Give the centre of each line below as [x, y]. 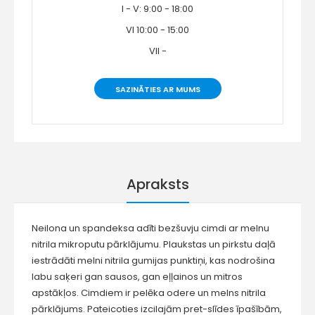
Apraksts [157, 185]
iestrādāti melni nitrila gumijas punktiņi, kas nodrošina [153, 261]
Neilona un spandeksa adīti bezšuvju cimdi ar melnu [150, 229]
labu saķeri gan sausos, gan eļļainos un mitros [137, 277]
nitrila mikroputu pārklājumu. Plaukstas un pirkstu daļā [154, 245]
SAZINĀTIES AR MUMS [157, 90]
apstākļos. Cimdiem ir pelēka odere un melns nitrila [149, 293]
